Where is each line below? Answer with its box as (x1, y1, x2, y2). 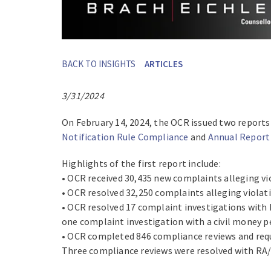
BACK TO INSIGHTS (62, 57, 135, 70)
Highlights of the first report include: (62, 157, 221, 170)
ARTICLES (145, 57, 183, 70)
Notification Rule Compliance (62, 131, 189, 143)
